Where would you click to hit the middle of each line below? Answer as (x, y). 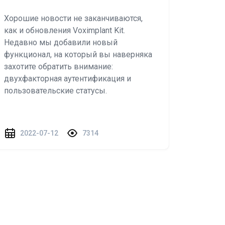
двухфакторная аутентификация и (68, 79)
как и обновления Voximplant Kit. (65, 30)
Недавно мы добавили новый (61, 42)
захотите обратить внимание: (59, 67)
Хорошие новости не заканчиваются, (73, 18)
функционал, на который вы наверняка (78, 54)
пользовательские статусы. (55, 91)
